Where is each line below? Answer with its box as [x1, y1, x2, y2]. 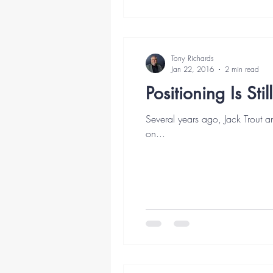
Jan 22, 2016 [171, 64, 214, 74]
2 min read [225, 64, 259, 74]
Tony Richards [171, 53, 214, 63]
